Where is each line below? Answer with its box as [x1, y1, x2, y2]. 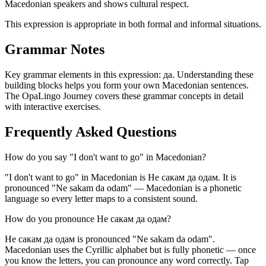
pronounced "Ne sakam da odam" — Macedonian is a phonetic [5, 182, 242, 193]
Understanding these [177, 69, 254, 80]
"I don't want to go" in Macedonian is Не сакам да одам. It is [5, 172, 236, 182]
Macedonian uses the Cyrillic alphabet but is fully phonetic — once [5, 244, 256, 255]
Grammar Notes [5, 42, 104, 58]
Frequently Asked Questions [5, 123, 176, 140]
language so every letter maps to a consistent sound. [5, 193, 198, 204]
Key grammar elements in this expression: [5, 69, 161, 80]
